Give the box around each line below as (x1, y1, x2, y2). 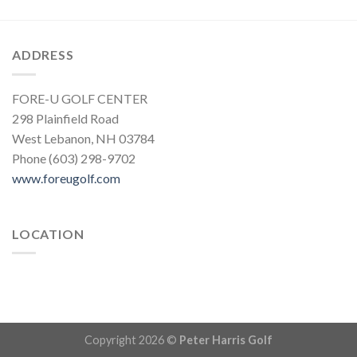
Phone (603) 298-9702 (12, 150, 135, 166)
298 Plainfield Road (12, 110, 119, 126)
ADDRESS (12, 47, 74, 63)
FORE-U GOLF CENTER (12, 90, 147, 106)
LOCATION (12, 226, 84, 241)
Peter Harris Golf (179, 333, 273, 347)
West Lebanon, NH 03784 (12, 130, 155, 146)
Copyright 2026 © (84, 333, 179, 347)
